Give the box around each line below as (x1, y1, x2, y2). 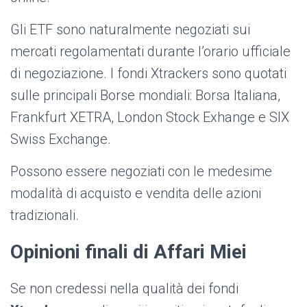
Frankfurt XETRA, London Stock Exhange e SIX (10, 109, 289, 126)
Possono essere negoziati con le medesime (10, 163, 272, 180)
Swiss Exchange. (10, 131, 111, 148)
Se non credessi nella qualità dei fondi (10, 280, 238, 297)
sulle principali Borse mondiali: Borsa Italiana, (10, 87, 280, 104)
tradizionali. (10, 207, 79, 224)
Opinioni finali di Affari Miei (10, 241, 247, 264)
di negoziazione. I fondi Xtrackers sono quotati (10, 65, 286, 82)
